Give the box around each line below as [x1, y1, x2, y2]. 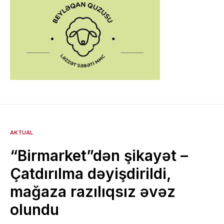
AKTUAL [10, 129, 33, 136]
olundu [10, 200, 59, 219]
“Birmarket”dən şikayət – [10, 146, 188, 165]
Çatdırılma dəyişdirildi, [10, 164, 171, 183]
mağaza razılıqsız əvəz [10, 182, 175, 201]
